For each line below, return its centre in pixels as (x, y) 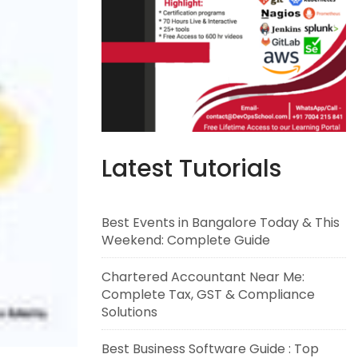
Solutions (129, 312)
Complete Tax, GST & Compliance (208, 294)
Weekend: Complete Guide (186, 240)
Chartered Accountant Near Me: (203, 277)
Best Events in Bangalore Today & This (221, 223)
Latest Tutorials (191, 169)
